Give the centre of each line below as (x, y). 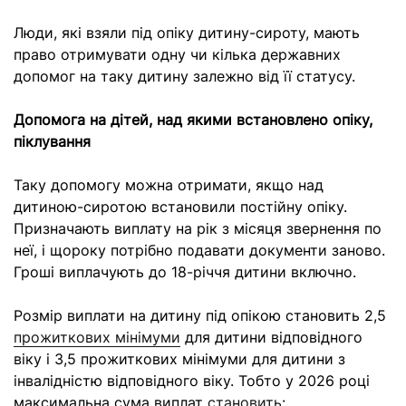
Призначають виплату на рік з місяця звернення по (198, 228)
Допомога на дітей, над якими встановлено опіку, (193, 120)
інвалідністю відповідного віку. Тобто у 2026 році (192, 381)
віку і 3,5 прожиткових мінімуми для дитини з (179, 359)
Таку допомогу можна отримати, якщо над (169, 185)
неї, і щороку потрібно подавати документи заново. (199, 250)
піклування (52, 141)
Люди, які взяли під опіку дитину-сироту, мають (187, 33)
